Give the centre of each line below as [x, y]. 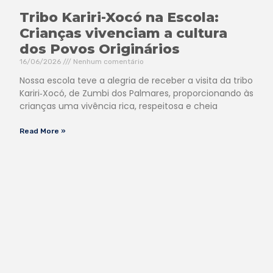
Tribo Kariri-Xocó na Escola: [119, 17]
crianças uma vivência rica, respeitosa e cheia [119, 106]
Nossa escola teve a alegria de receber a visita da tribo [136, 80]
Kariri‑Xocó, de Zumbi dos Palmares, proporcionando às [136, 93]
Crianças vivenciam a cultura [123, 33]
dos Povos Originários [100, 49]
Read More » [43, 131]
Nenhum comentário [108, 61]
